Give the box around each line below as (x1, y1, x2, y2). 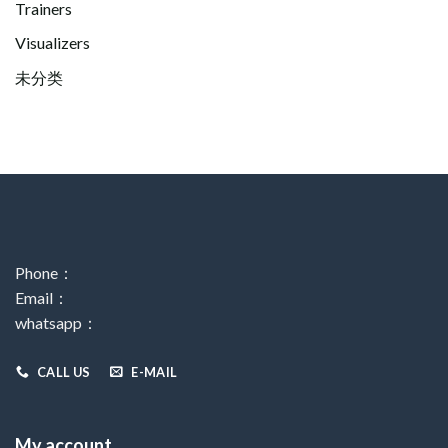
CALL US (36, 363, 91, 380)
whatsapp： (15, 312, 98, 332)
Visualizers (15, 33, 90, 53)
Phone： (15, 262, 74, 282)
